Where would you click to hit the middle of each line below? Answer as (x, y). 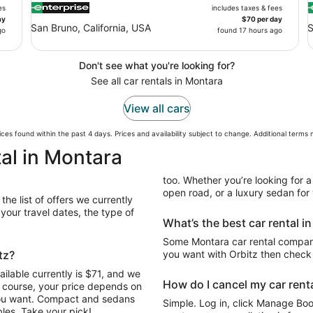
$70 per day (262, 19)
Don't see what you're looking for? (156, 65)
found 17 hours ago (250, 30)
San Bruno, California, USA (91, 28)
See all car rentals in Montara (156, 81)
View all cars (156, 108)
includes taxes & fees (247, 8)
